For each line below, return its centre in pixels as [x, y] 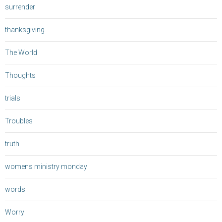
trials [13, 98]
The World [21, 53]
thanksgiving [25, 30]
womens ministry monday [46, 167]
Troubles [19, 121]
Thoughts [20, 76]
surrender [20, 7]
